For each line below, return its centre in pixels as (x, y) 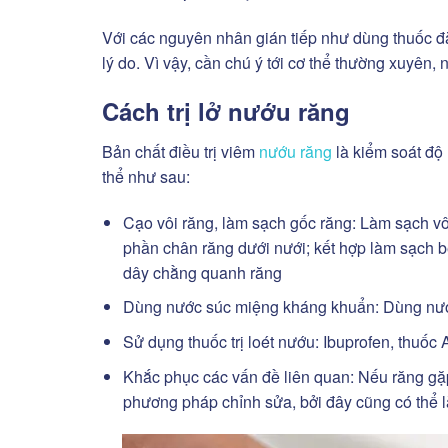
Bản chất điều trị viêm (180, 152)
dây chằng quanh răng (202, 272)
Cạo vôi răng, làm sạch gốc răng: (239, 222)
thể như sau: (146, 177)
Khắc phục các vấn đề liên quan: (240, 376)
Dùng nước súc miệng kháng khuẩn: (250, 307)
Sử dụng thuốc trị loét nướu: (222, 342)
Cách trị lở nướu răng (226, 111)
